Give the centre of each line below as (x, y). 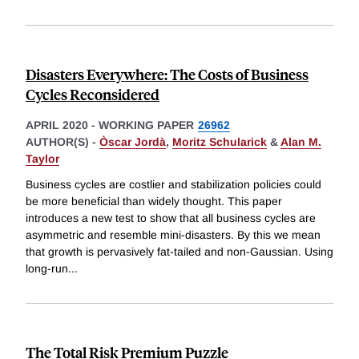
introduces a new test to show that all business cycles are (171, 218)
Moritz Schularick (220, 142)
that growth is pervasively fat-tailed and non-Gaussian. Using (179, 251)
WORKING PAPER (146, 125)
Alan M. (301, 142)
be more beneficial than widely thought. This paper (154, 201)
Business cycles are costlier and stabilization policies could (173, 184)
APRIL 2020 (57, 125)
